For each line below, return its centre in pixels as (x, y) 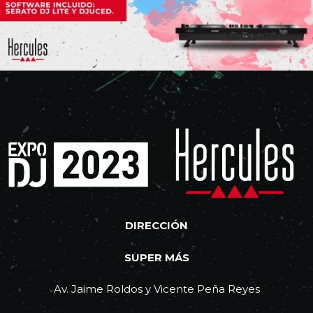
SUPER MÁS (156, 257)
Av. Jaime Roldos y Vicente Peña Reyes (156, 289)
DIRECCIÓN (156, 226)
